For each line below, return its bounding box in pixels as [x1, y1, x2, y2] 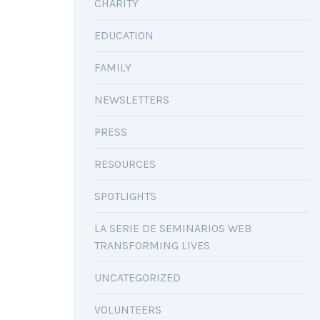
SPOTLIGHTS [94, 189, 156, 203]
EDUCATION [94, 29, 154, 42]
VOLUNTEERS [94, 303, 161, 316]
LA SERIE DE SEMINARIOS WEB [94, 221, 251, 235]
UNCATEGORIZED [94, 271, 181, 284]
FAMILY [94, 61, 131, 74]
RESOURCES [94, 157, 156, 171]
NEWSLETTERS [94, 93, 169, 106]
